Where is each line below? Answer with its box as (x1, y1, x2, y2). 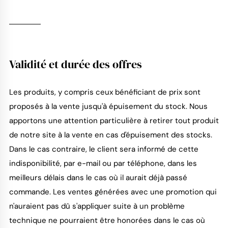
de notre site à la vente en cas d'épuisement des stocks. (9, 130, 212, 140)
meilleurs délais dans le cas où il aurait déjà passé (9, 173, 187, 183)
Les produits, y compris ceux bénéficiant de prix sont (9, 87, 201, 98)
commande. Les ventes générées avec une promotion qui (9, 187, 217, 197)
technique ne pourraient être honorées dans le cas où (9, 215, 205, 226)
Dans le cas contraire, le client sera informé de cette (9, 144, 198, 155)
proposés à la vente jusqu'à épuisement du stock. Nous (9, 101, 208, 112)
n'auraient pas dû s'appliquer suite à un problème (9, 201, 185, 212)
